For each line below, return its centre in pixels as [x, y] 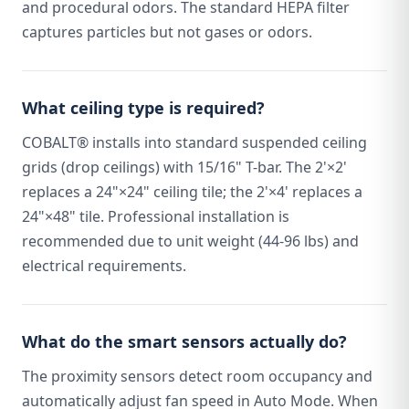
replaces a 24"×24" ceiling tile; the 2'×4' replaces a [192, 192]
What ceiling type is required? [143, 108]
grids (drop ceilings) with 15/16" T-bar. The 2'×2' [184, 167]
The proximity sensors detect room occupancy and [197, 376]
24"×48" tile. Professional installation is [156, 216]
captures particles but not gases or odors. [167, 32]
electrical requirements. [104, 266]
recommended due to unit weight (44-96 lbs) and [190, 241]
